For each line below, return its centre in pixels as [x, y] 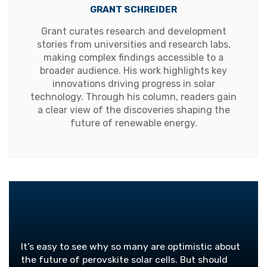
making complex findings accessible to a [133, 57]
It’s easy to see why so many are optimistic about [131, 246]
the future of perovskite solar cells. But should [124, 259]
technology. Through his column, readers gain [133, 97]
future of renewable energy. [133, 123]
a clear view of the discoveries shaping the [133, 110]
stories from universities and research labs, [133, 44]
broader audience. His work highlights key [133, 70]
